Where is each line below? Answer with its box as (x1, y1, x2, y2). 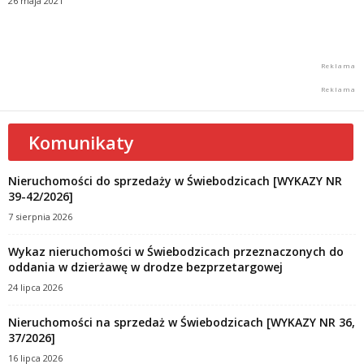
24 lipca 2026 (8, 280, 63, 293)
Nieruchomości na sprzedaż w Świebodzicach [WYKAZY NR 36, (8, 314, 355, 330)
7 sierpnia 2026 (8, 210, 72, 223)
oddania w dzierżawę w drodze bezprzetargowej (8, 258, 283, 275)
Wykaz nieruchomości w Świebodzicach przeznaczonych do (8, 243, 344, 259)
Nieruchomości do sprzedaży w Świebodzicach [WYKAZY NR (8, 172, 342, 188)
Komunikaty (28, 129, 134, 154)
